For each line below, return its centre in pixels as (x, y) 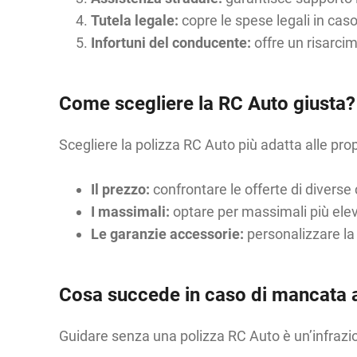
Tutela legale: (134, 20)
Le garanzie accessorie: (167, 234)
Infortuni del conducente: (171, 43)
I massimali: (130, 212)
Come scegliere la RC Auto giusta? (207, 104)
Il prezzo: (120, 189)
